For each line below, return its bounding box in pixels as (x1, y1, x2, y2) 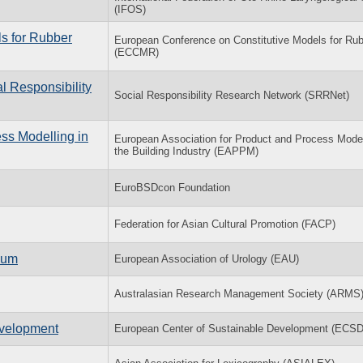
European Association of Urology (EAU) (114, 252, 299, 265)
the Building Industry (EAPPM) (114, 144, 258, 157)
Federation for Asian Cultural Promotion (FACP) (114, 217, 335, 230)
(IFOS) (114, 2, 146, 15)
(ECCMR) (114, 45, 159, 58)
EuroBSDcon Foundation (114, 181, 230, 194)
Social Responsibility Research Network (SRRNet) (114, 88, 349, 101)
